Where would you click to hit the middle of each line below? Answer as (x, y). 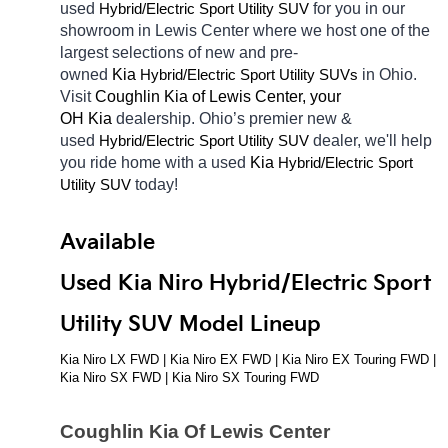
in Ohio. (389, 74)
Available (107, 242)
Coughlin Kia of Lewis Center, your (218, 96)
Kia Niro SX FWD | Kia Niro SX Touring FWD (189, 377)
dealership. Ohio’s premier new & (234, 118)
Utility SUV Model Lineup (190, 324)
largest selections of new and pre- (179, 52)
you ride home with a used (155, 162)
